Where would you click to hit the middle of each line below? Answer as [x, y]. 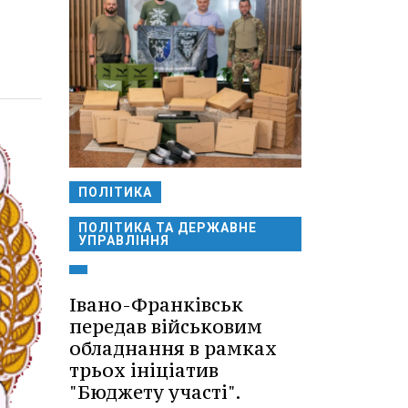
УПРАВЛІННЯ [124, 240]
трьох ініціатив [144, 370]
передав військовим [166, 326]
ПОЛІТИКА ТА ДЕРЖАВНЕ [168, 227]
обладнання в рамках [173, 348]
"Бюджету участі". [155, 392]
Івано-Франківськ [156, 304]
